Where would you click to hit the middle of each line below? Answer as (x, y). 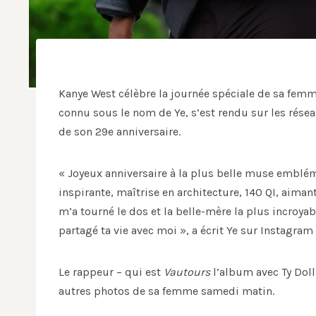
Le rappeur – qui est (111, 272)
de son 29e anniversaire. (120, 132)
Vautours (187, 272)
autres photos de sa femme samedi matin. (166, 291)
